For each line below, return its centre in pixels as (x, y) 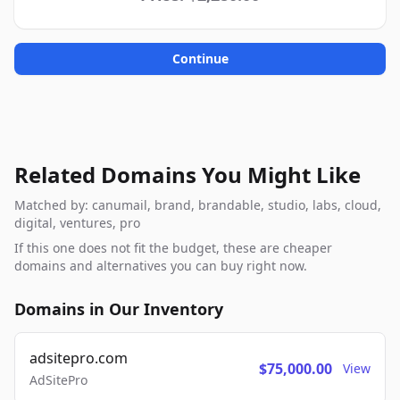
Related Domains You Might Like (187, 175)
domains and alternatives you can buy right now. (161, 266)
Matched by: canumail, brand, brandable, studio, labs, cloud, (198, 205)
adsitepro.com (79, 358)
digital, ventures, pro (77, 223)
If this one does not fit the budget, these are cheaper (173, 248)
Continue (200, 58)
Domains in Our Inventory (119, 309)
